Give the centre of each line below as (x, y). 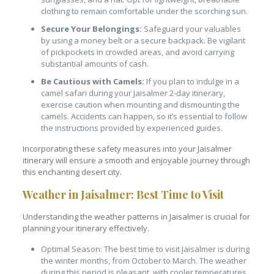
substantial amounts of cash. (94, 63)
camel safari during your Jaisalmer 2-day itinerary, (133, 93)
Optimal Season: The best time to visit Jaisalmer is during (145, 249)
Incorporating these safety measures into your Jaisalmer (127, 148)
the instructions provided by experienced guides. (131, 128)
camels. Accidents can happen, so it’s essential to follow (144, 116)
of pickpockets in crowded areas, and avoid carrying (137, 52)
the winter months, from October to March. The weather (143, 260)
